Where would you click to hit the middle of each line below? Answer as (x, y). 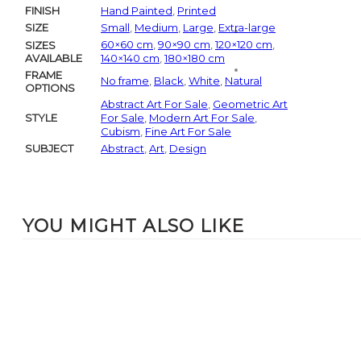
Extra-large (247, 28)
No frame (125, 81)
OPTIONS (50, 88)
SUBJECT (49, 149)
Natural (243, 81)
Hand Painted (137, 11)
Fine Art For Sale (188, 132)
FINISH (42, 11)
